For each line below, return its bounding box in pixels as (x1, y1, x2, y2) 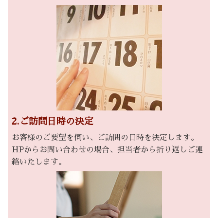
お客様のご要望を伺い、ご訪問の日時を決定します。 (12, 133, 199, 142)
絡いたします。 (12, 158, 66, 166)
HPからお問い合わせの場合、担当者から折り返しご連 (12, 145, 203, 154)
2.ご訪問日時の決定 (12, 116, 93, 126)
